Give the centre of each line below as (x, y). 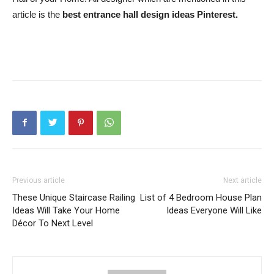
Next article (243, 180)
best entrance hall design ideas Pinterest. (151, 14)
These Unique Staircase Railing (74, 197)
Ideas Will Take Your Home (66, 210)
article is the (37, 14)
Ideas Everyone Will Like (214, 210)
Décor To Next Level (53, 223)
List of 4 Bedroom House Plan (201, 197)
